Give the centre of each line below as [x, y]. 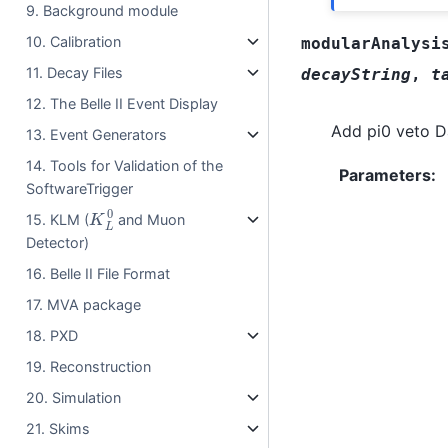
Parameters [384, 175]
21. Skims [58, 429]
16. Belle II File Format [98, 274]
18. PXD [52, 336]
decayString [355, 74]
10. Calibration [74, 41]
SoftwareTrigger [80, 188]
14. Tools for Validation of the [125, 165]
